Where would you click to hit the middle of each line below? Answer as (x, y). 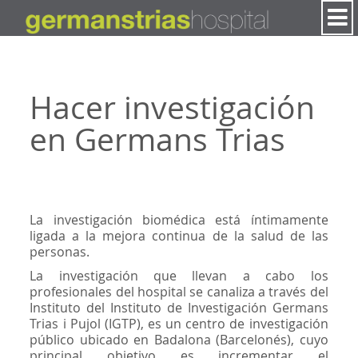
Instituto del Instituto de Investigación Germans (179, 307)
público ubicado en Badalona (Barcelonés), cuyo (179, 339)
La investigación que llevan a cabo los (179, 275)
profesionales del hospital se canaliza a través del (179, 291)
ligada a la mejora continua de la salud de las (179, 235)
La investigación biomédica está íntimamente (179, 219)
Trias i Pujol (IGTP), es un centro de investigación (179, 323)
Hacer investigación (173, 107)
